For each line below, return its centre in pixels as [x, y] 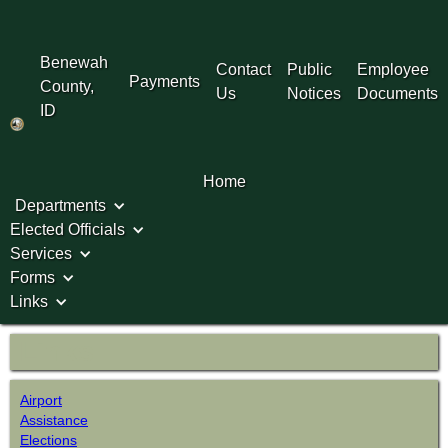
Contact [243, 69]
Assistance [54, 420]
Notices [314, 93]
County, [66, 86]
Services [41, 253]
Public [309, 69]
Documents [397, 93]
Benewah [73, 62]
